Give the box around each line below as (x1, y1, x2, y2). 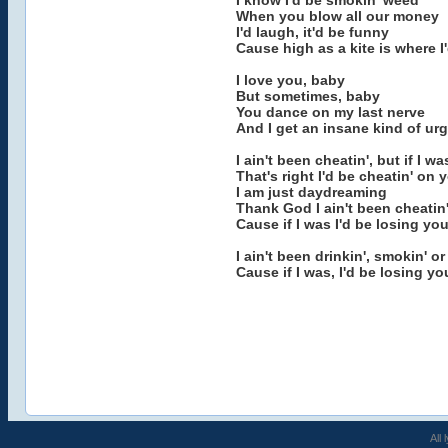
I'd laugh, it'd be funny (235, 24, 389, 40)
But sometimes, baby (235, 88, 380, 104)
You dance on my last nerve (235, 104, 425, 120)
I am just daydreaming (235, 184, 387, 200)
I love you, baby (235, 72, 345, 88)
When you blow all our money (235, 8, 439, 24)
